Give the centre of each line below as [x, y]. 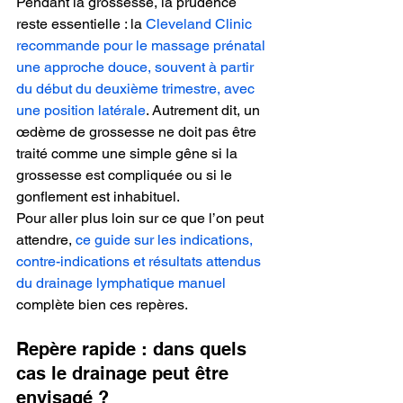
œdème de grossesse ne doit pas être [138, 131]
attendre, [46, 239]
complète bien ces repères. [103, 304]
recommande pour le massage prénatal [143, 45]
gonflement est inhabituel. [98, 196]
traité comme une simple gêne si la [129, 153]
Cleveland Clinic [201, 23]
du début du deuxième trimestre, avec [137, 88]
